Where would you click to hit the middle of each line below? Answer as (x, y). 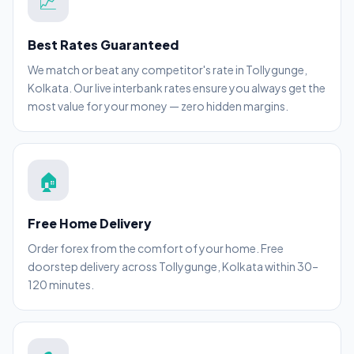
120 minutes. (61, 285)
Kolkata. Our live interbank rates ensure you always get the (177, 88)
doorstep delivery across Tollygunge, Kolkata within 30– (173, 267)
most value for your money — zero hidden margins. (158, 106)
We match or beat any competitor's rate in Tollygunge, (168, 70)
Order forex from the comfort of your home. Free (156, 249)
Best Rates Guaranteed (103, 45)
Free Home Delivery (90, 224)
